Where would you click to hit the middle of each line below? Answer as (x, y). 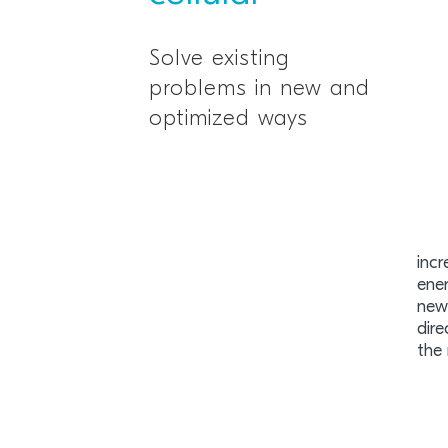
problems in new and (260, 89)
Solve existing (219, 59)
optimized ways (229, 119)
